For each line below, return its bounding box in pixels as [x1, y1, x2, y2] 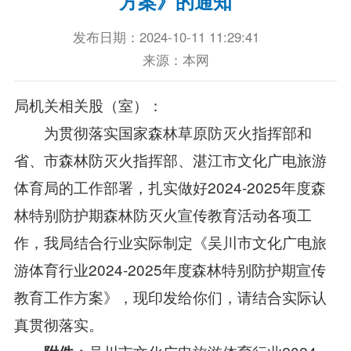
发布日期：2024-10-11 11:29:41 [73, 27, 260, 47]
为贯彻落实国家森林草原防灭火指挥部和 [13, 121, 312, 143]
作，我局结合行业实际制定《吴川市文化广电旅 [13, 230, 327, 252]
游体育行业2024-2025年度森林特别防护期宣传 [13, 258, 326, 280]
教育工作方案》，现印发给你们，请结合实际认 [13, 285, 327, 307]
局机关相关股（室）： [13, 93, 163, 115]
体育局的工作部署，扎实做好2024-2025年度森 [13, 175, 326, 197]
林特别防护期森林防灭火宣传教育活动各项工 [13, 203, 312, 225]
